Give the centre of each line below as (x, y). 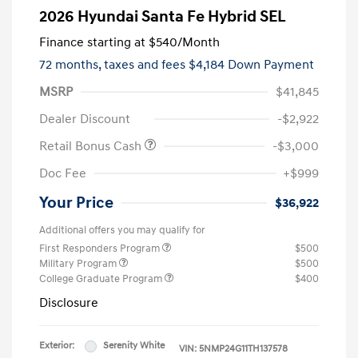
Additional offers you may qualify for (122, 231)
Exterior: (57, 346)
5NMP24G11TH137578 (243, 349)
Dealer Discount (85, 119)
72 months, (72, 65)
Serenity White (134, 346)
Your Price (76, 203)
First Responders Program (101, 249)
